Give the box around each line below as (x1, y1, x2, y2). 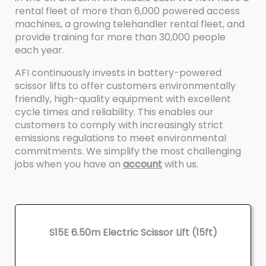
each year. (15, 43, 64, 57)
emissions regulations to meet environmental (15, 131, 226, 145)
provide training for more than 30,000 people (15, 30, 226, 44)
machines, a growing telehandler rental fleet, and (15, 17, 245, 31)
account (123, 157, 162, 171)
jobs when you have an (15, 157, 123, 171)
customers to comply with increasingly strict (15, 118, 223, 132)
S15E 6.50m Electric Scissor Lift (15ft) (49, 225, 217, 239)
